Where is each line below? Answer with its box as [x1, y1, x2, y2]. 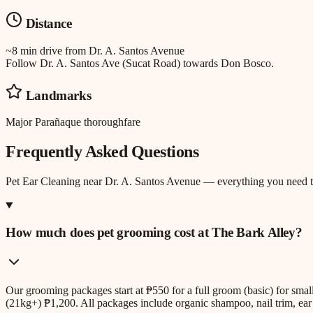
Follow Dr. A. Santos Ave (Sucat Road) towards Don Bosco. [6, 57, 274, 70]
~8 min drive [6, 45, 62, 57]
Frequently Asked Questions [6, 143, 199, 161]
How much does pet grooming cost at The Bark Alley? [6, 225, 303, 240]
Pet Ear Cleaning [6, 175, 80, 188]
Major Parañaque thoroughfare [6, 116, 140, 129]
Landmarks [22, 87, 92, 103]
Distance [22, 16, 72, 31]
